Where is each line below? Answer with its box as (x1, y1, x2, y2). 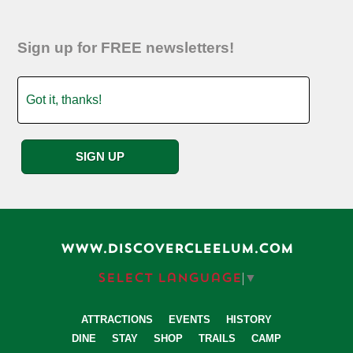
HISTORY (225, 313, 272, 325)
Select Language (97, 272, 242, 285)
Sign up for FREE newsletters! (17, 39, 235, 56)
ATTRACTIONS (80, 313, 153, 325)
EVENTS (168, 313, 210, 325)
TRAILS (198, 332, 236, 344)
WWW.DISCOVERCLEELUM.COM (60, 243, 293, 256)
